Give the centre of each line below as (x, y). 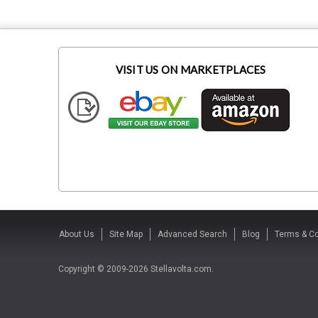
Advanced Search (192, 234)
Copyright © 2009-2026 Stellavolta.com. (136, 269)
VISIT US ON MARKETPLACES (191, 70)
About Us (77, 234)
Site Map (126, 234)
